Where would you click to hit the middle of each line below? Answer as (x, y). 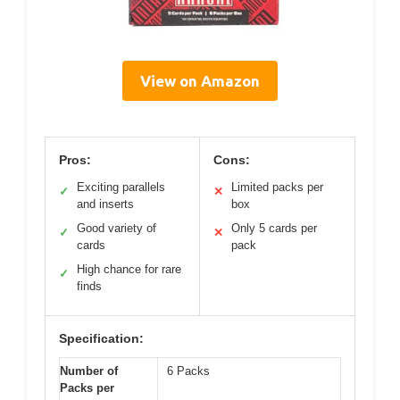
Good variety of (117, 228)
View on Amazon (200, 80)
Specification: (101, 338)
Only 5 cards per (274, 228)
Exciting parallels (121, 187)
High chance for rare (129, 269)
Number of (89, 371)
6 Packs (188, 371)
